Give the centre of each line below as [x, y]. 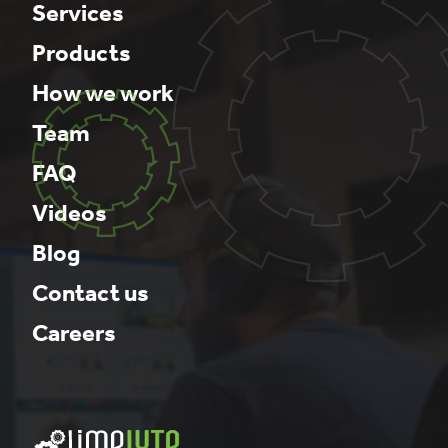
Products [81, 53]
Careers [74, 333]
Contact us [90, 293]
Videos [69, 213]
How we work [103, 93]
